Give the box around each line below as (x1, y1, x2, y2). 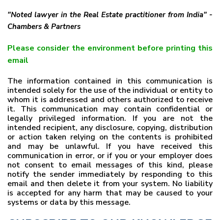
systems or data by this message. (7, 197, 131, 208)
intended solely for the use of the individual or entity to (7, 85, 213, 96)
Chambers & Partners (7, 22, 81, 31)
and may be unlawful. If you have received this (7, 141, 213, 152)
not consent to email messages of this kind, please (7, 160, 213, 170)
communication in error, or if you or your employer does (7, 150, 213, 161)
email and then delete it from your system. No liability (7, 178, 213, 189)
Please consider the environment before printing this (7, 43, 213, 54)
